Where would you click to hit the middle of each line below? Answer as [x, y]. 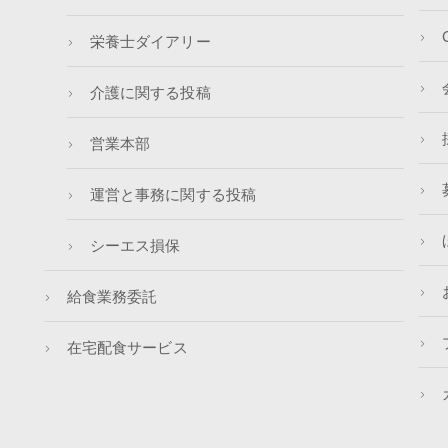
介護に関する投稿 [150, 91]
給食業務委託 [112, 295]
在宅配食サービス [127, 346]
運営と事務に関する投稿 [173, 193]
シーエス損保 [135, 244]
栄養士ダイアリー [150, 40]
